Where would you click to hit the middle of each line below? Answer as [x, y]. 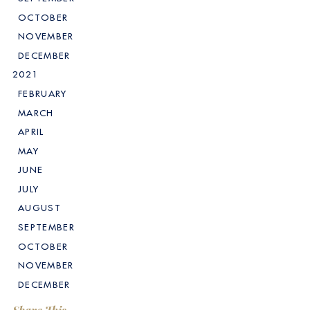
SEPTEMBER [46, 227]
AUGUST [39, 208]
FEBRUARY [43, 94]
